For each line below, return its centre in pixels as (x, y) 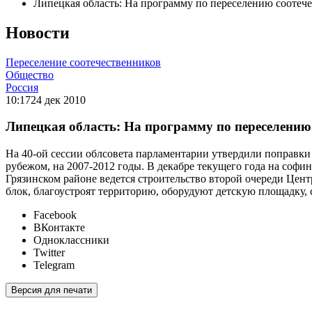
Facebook (55, 215)
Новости (38, 32)
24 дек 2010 (58, 100)
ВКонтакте (59, 228)
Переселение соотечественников (83, 62)
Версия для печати (52, 290)
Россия (22, 87)
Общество (30, 75)
